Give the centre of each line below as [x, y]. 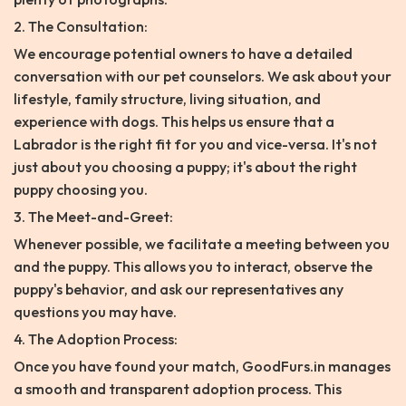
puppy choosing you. [81, 190]
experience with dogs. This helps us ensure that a [174, 122]
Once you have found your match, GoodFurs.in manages [202, 367]
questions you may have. [95, 312]
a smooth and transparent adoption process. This [178, 389]
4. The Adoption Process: [96, 339]
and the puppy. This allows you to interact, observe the [193, 267]
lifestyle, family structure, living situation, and [167, 99]
